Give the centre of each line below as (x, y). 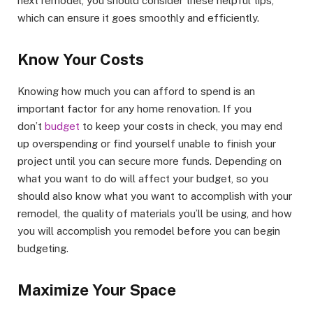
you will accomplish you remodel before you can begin (149, 231)
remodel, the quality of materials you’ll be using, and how (155, 214)
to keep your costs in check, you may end (181, 126)
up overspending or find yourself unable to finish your (147, 144)
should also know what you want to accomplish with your (155, 196)
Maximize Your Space (97, 290)
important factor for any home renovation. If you (134, 109)
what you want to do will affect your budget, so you (143, 179)
